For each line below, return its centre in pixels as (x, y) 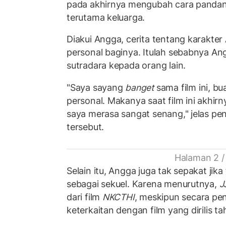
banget (140, 87)
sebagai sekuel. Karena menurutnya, (143, 184)
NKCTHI (118, 197)
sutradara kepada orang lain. (126, 66)
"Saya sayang (96, 87)
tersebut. (86, 127)
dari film (84, 197)
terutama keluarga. (106, 17)
